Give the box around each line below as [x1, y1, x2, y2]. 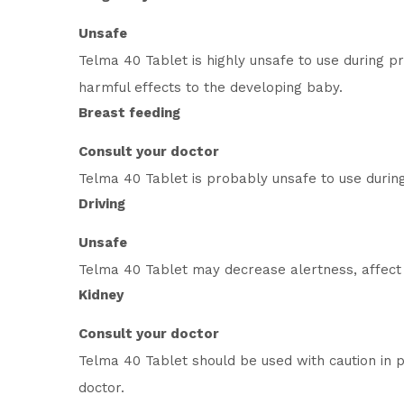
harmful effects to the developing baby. [78, 79, 343, 96]
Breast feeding [78, 105, 180, 121]
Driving [78, 196, 125, 212]
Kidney [78, 287, 124, 303]
